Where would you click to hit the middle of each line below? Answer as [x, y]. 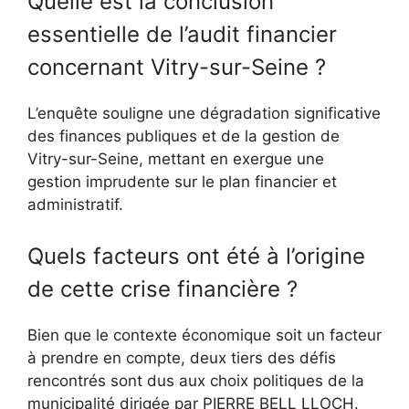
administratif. [75, 205]
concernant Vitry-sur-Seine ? [177, 68]
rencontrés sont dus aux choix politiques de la [196, 380]
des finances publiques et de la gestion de [184, 136]
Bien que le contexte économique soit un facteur [204, 335]
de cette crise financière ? [163, 288]
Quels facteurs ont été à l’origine [196, 256]
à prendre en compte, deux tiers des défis [182, 357]
